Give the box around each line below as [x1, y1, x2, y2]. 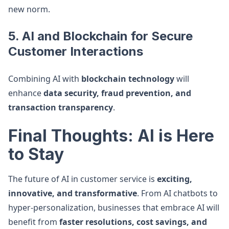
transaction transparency [8, 102, 113, 113]
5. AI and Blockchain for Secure [8, 29, 193, 43]
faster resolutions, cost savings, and [59, 216, 207, 227]
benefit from [8, 216, 59, 227]
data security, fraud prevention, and [43, 87, 191, 99]
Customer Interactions [8, 44, 143, 59]
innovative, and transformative [8, 188, 137, 199]
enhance [8, 87, 43, 99]
